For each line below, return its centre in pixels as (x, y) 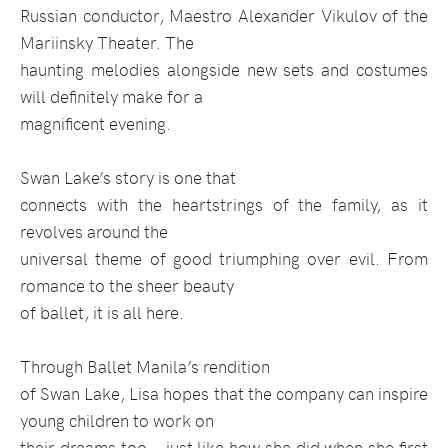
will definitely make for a (111, 96)
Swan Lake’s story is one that (128, 177)
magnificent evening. (95, 123)
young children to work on (117, 420)
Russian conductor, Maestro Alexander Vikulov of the (224, 15)
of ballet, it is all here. (102, 312)
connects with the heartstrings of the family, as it (224, 204)
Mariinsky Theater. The (107, 42)
